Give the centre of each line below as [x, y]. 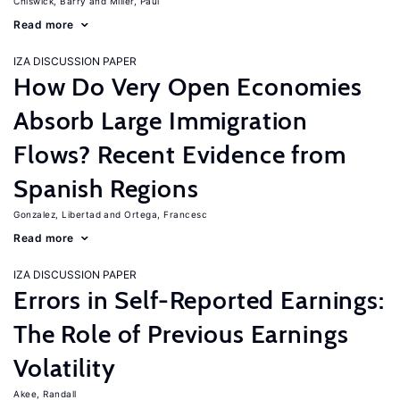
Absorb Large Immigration [161, 121]
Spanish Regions [106, 188]
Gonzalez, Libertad [57, 214]
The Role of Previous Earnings [181, 334]
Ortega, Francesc [166, 214]
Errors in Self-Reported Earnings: [199, 300]
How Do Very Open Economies [188, 87]
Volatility [65, 368]
